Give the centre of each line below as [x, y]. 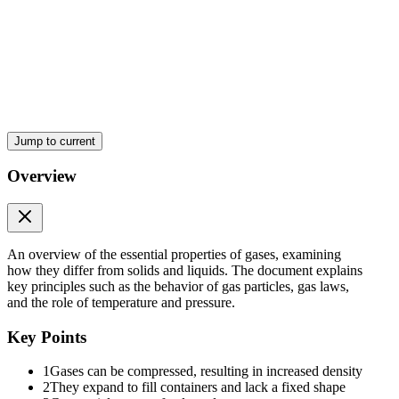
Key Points [47, 337]
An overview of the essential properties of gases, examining [174, 255]
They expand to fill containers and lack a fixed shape [198, 387]
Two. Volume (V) [69, 241]
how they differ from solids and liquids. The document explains [185, 271]
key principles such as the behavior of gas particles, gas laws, [178, 287]
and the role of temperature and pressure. [121, 303]
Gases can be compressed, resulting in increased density [206, 371]
